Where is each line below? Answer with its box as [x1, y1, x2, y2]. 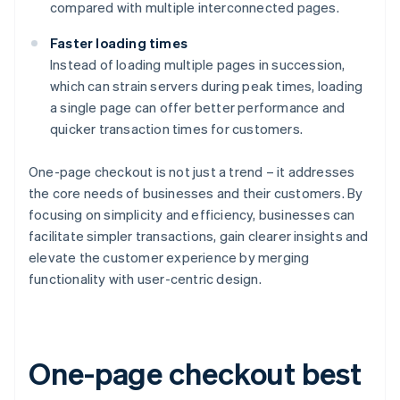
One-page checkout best [29, 354, 362, 393]
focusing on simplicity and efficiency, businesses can [29, 205, 355, 224]
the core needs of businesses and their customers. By [29, 184, 363, 203]
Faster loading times [50, 34, 187, 53]
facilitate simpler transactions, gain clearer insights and [29, 227, 369, 246]
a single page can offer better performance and [50, 98, 346, 117]
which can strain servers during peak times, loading [50, 77, 363, 96]
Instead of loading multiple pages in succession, [50, 55, 346, 74]
